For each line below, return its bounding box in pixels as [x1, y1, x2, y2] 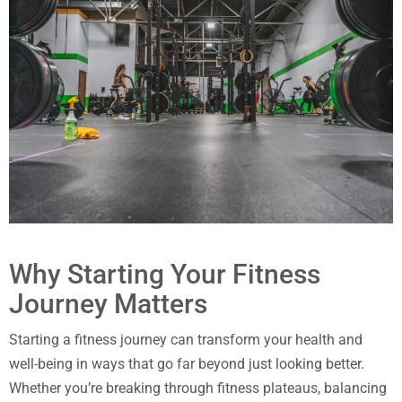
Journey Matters [9, 287, 207, 319]
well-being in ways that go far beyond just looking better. [9, 354, 364, 372]
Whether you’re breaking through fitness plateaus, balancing [9, 379, 387, 397]
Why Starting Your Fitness [9, 258, 320, 290]
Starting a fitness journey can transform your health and [9, 330, 363, 348]
